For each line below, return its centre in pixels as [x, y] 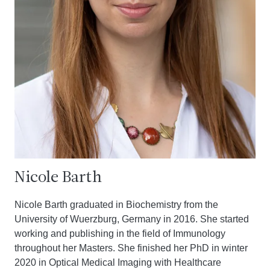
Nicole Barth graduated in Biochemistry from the [116, 205]
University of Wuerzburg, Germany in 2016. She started [132, 219]
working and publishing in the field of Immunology [120, 234]
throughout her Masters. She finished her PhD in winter [131, 248]
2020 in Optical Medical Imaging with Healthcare [118, 262]
